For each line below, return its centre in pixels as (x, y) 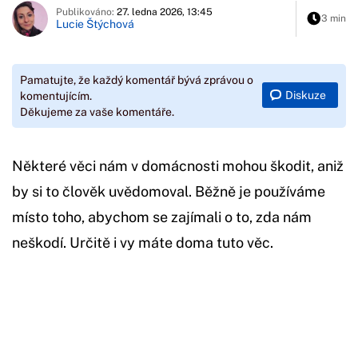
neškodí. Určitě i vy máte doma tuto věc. (143, 242)
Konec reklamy (132, 319)
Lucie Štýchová (95, 24)
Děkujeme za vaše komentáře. (97, 111)
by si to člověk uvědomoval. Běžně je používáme (169, 191)
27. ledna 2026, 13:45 (165, 12)
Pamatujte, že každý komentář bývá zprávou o (137, 80)
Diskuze (306, 95)
